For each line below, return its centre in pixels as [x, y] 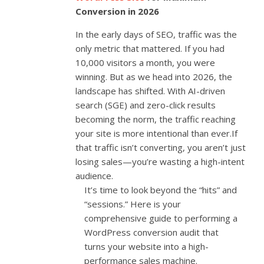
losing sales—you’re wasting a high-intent [160, 161]
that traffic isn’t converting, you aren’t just [161, 147]
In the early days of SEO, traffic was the [156, 34]
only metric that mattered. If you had [150, 48]
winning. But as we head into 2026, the [154, 76]
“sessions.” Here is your [133, 204]
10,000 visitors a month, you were [146, 62]
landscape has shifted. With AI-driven [151, 90]
